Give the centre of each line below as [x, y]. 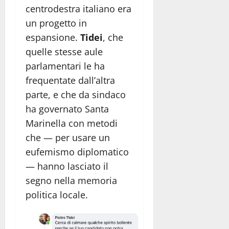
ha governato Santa [67, 109]
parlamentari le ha [65, 66]
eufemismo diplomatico [77, 152]
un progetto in [56, 23]
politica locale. [57, 195]
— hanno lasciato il [67, 166]
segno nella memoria [71, 181]
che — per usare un [68, 138]
